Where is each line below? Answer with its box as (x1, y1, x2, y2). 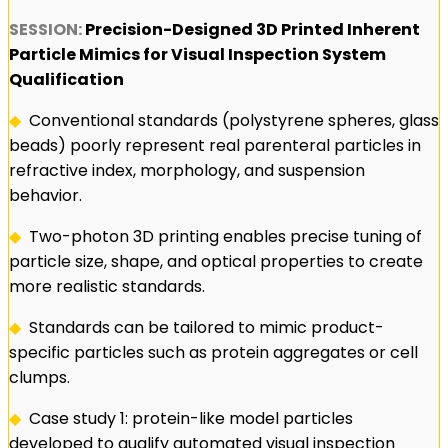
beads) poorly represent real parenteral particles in (9, 133, 421, 157)
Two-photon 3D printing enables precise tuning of (29, 224, 422, 248)
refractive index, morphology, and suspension (9, 158, 365, 182)
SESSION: (9, 17, 85, 41)
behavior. (9, 183, 82, 207)
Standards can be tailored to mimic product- (29, 315, 384, 339)
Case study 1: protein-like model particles (29, 406, 353, 430)
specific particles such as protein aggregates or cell (9, 340, 418, 364)
